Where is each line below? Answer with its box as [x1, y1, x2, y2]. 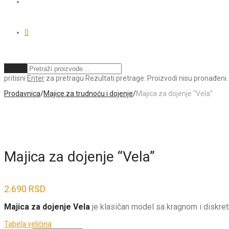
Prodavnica [4, 89, 40, 98]
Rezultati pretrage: [85, 74, 146, 82]
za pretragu [44, 74, 84, 82]
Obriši [4, 63, 25, 73]
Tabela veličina [4, 219, 52, 228]
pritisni [4, 74, 27, 82]
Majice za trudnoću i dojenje [43, 89, 133, 98]
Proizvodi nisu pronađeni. [147, 74, 228, 82]
